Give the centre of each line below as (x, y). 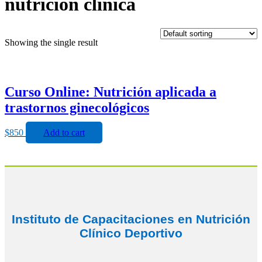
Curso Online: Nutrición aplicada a (111, 92)
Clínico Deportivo (131, 233)
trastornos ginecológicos (77, 107)
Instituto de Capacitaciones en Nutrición (131, 219)
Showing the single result (51, 42)
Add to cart (64, 132)
